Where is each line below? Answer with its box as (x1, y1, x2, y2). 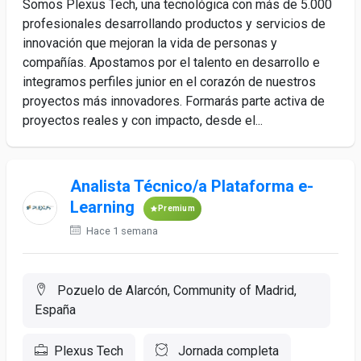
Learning (69, 197, 139, 218)
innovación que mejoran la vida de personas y (23, 35, 277, 51)
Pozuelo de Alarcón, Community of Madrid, (54, 283, 297, 298)
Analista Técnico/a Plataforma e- (69, 176, 313, 196)
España (35, 302, 76, 317)
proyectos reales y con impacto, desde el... (23, 113, 263, 128)
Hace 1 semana (83, 225, 158, 237)
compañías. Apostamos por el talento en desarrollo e (23, 55, 320, 70)
